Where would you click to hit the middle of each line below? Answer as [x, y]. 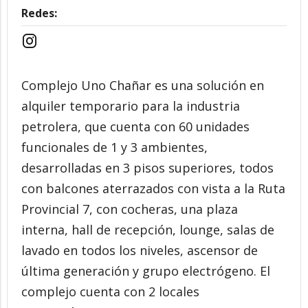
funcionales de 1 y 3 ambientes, [114, 147]
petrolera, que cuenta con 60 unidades [135, 126]
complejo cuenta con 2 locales [110, 291]
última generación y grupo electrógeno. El [146, 271]
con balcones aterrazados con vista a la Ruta [153, 188]
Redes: [39, 13]
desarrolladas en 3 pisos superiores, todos [147, 168]
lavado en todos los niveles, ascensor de [140, 250]
